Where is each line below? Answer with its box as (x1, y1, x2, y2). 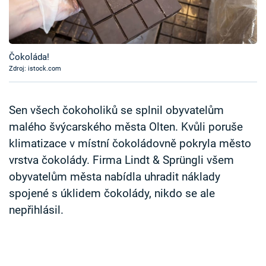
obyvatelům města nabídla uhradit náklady (9, 170, 220, 184)
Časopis (18, 5, 59, 18)
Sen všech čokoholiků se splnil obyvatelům (9, 104, 224, 118)
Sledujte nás (9, 116, 58, 127)
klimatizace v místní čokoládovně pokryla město (9, 137, 251, 151)
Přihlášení (27, 70, 78, 84)
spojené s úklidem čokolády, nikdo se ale (9, 187, 215, 201)
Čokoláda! (9, 52, 49, 63)
